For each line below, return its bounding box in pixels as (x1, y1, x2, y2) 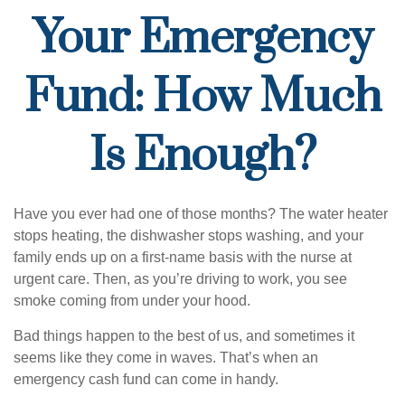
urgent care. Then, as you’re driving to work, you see (14, 271, 347, 287)
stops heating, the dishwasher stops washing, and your (14, 228, 363, 243)
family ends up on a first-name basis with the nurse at (14, 250, 352, 265)
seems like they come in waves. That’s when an (14, 350, 318, 365)
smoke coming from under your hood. (14, 293, 250, 308)
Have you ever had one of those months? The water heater (14, 206, 388, 221)
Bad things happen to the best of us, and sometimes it (14, 328, 354, 344)
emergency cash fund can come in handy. (14, 372, 278, 387)
